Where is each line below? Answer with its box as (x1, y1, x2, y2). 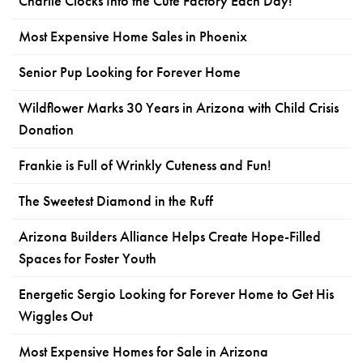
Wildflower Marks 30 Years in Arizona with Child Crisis (19, 98, 339, 117)
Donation (19, 120, 74, 139)
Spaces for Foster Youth (19, 249, 156, 267)
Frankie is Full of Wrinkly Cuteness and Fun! (19, 156, 271, 174)
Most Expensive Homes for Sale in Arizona (19, 342, 268, 361)
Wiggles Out (19, 306, 92, 325)
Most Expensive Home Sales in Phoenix (19, 27, 247, 45)
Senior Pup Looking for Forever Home (19, 62, 241, 81)
